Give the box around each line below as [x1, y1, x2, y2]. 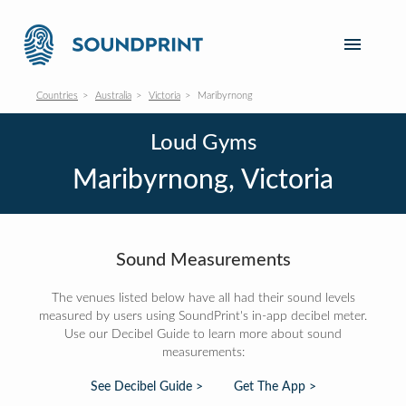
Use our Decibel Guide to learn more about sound [64, 328, 342, 341]
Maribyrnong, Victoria [72, 167, 333, 194]
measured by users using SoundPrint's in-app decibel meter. [39, 310, 367, 323]
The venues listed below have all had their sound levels [51, 292, 355, 304]
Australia [95, 91, 131, 101]
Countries [36, 91, 78, 101]
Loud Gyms [150, 132, 256, 154]
